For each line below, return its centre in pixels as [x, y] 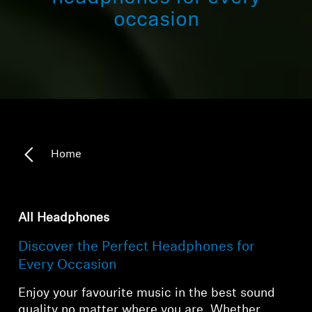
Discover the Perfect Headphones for [137, 247]
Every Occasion [70, 265]
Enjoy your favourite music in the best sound [147, 293]
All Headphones [64, 218]
